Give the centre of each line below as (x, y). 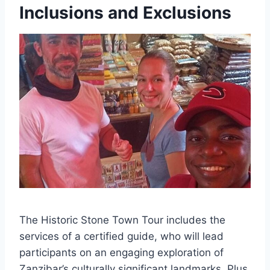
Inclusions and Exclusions (125, 12)
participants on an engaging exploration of (121, 252)
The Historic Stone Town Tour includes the (122, 220)
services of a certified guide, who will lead (121, 236)
